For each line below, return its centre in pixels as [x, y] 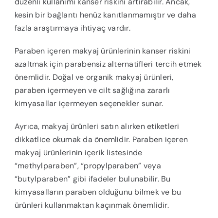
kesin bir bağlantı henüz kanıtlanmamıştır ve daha [105, 15]
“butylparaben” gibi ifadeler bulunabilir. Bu [92, 179]
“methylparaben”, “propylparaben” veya [88, 166]
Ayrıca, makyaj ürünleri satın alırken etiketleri [97, 127]
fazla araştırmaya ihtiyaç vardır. [72, 28]
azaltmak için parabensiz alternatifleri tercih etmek [108, 64]
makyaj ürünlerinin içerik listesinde [78, 153]
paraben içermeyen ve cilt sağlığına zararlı [92, 91]
